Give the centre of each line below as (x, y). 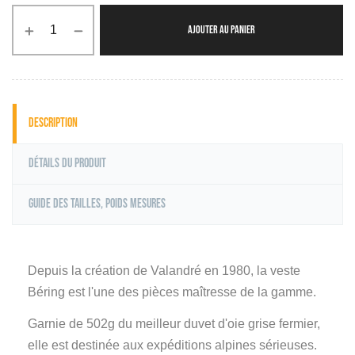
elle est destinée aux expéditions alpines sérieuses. (172, 345)
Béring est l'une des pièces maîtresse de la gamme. (172, 292)
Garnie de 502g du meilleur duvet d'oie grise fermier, (174, 323)
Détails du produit (67, 163)
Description (53, 123)
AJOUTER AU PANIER (221, 30)
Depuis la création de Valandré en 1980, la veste (164, 270)
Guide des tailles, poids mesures (97, 204)
